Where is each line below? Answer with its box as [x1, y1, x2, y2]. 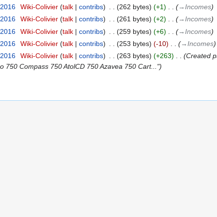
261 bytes [119, 15, 149, 23]
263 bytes [119, 52, 149, 60]
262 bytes [119, 2, 149, 11]
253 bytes [119, 39, 149, 47]
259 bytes [119, 27, 149, 35]
